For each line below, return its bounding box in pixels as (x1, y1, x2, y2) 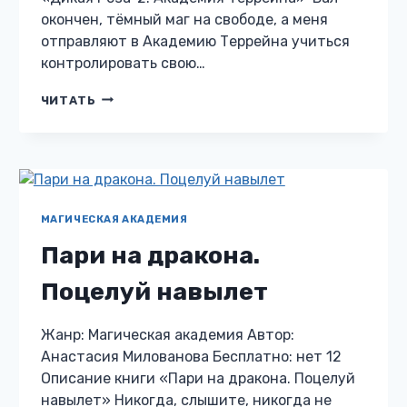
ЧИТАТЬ (40, 93, 96, 107)
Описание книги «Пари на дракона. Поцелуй (40, 369, 355, 387)
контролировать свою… (40, 54, 205, 72)
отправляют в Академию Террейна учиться (40, 32, 350, 50)
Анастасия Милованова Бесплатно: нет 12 (40, 347, 342, 365)
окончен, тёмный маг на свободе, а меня (40, 10, 328, 28)
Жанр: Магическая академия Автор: (40, 325, 294, 343)
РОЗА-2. (95, 107, 153, 122)
